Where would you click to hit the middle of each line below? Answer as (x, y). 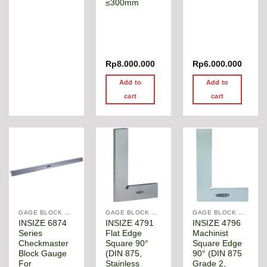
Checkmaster (44, 243)
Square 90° (127, 243)
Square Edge (218, 243)
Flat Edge (124, 233)
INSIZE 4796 (217, 223)
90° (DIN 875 (218, 253)
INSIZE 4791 (130, 223)
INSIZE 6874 (43, 223)
